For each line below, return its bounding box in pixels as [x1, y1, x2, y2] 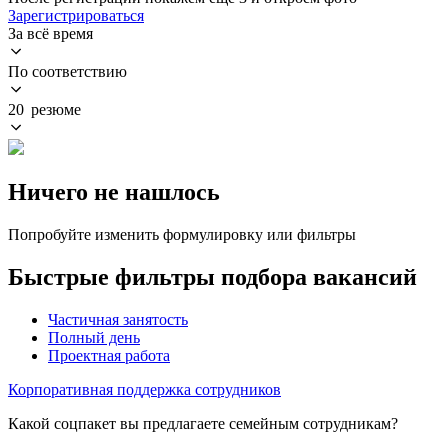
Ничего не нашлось [8, 178, 220, 205]
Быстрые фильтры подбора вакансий [8, 263, 417, 290]
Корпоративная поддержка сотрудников [8, 380, 281, 398]
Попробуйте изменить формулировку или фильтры [8, 225, 356, 243]
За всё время [8, 24, 93, 42]
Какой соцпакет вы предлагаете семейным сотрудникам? [8, 414, 398, 432]
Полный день [48, 328, 140, 346]
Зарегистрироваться [8, 6, 144, 24]
